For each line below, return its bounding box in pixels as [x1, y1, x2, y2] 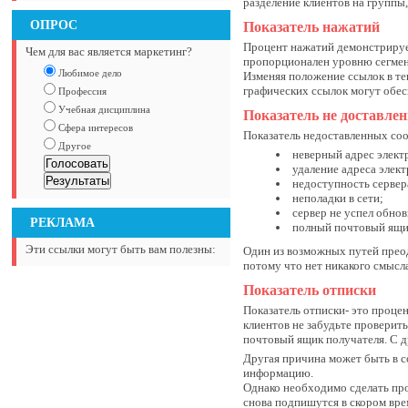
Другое [56, 140, 92, 151]
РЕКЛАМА [30, 215, 96, 229]
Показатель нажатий [243, 19, 381, 35]
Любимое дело [56, 67, 123, 78]
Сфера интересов [56, 122, 134, 133]
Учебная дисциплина [56, 104, 151, 115]
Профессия [56, 86, 107, 97]
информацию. [243, 366, 314, 380]
